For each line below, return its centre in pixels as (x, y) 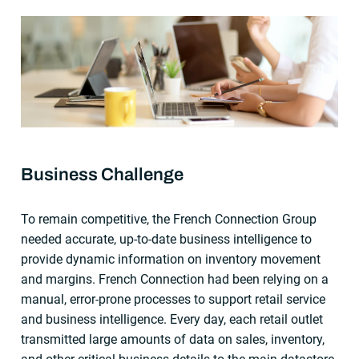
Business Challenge (103, 174)
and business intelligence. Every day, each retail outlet (172, 319)
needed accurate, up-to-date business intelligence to (167, 239)
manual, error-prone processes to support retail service (173, 299)
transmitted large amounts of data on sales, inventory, (173, 339)
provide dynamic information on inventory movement (171, 259)
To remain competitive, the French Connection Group (169, 219)
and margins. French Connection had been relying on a (175, 279)
